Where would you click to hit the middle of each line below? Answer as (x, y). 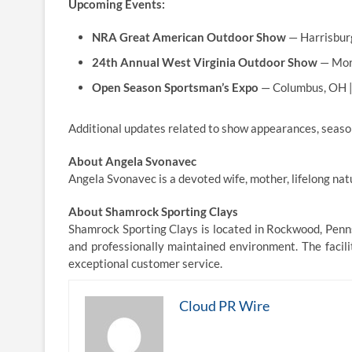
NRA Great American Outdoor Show (189, 37)
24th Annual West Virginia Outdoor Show (205, 62)
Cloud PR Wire (224, 306)
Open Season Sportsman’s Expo (175, 87)
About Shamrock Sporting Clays (153, 211)
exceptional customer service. (145, 263)
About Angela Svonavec (132, 161)
